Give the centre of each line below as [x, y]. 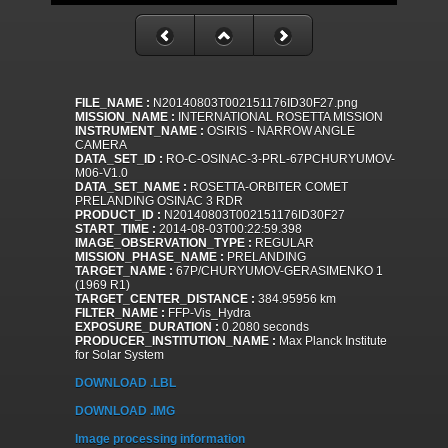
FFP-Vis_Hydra [208, 313]
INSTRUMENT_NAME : [139, 131]
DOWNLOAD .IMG [125, 411]
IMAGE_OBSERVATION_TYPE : [163, 243]
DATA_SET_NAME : [131, 187]
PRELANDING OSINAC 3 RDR [159, 201]
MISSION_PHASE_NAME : [149, 257]
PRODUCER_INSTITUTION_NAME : [175, 341]
